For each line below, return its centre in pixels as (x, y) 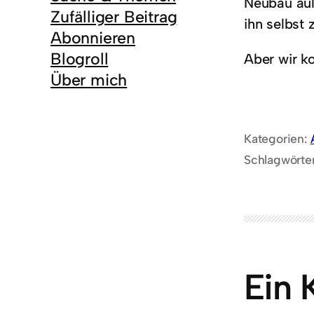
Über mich (89, 80)
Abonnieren (93, 38)
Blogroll (80, 59)
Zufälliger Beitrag (114, 17)
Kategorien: (277, 139)
